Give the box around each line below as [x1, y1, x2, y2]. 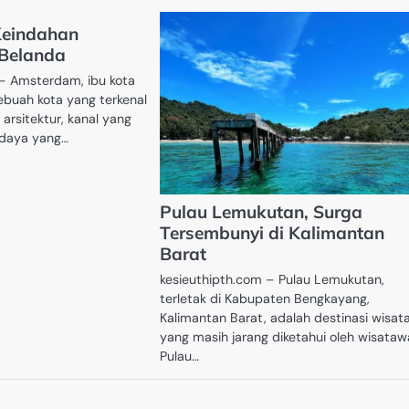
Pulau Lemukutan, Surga [160, 201, 363, 224]
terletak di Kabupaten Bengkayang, [160, 290, 371, 308]
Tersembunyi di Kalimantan [160, 222, 385, 245]
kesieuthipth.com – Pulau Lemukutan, [160, 271, 385, 288]
